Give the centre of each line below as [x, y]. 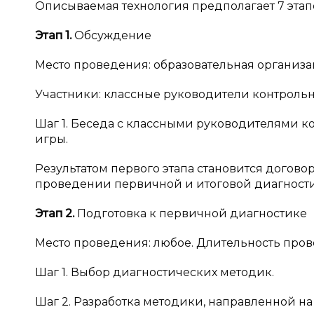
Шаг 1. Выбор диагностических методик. [155, 272]
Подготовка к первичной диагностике [192, 213]
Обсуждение [113, 35]
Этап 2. [56, 213]
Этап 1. [55, 35]
